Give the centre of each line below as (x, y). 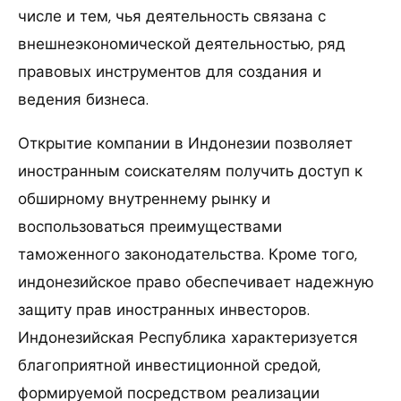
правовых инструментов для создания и (170, 71)
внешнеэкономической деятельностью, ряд (182, 43)
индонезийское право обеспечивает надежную (196, 282)
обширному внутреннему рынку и (144, 198)
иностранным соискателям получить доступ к (190, 171)
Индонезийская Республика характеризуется (188, 337)
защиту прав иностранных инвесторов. (164, 309)
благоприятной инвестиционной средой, (169, 365)
